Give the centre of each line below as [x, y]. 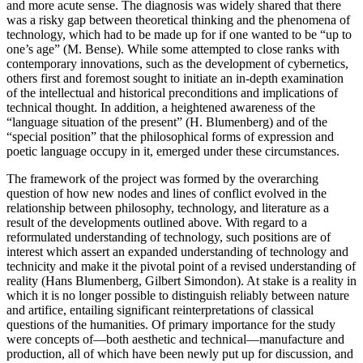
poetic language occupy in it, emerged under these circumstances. [173, 151]
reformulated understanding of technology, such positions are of [169, 237]
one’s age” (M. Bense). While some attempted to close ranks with [173, 49]
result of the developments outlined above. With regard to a [157, 222]
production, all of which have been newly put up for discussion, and [180, 353]
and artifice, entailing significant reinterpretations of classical [160, 310]
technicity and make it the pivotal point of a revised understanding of [181, 266]
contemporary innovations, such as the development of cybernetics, [177, 63]
